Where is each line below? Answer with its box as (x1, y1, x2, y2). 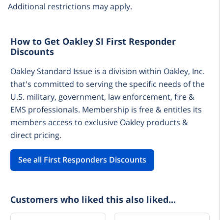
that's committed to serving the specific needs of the (10, 79, 205, 90)
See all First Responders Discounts (18, 154, 146, 165)
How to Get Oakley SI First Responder (10, 35, 176, 48)
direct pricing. (10, 130, 61, 141)
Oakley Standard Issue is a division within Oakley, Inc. (10, 66, 205, 77)
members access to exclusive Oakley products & (10, 117, 188, 128)
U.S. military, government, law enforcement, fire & (10, 91, 194, 103)
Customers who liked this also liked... (10, 193, 176, 206)
